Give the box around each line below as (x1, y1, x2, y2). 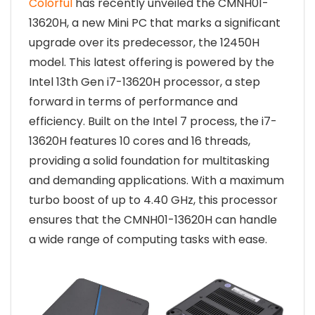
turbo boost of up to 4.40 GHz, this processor (29, 192, 278, 208)
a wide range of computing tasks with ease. (29, 231, 267, 247)
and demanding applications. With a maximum (29, 172, 284, 188)
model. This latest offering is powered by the (29, 54, 274, 70)
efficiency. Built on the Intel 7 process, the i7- (29, 113, 277, 129)
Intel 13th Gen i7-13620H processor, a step (29, 74, 260, 90)
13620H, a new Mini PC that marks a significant (29, 15, 281, 31)
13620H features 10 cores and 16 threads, (29, 133, 250, 149)
